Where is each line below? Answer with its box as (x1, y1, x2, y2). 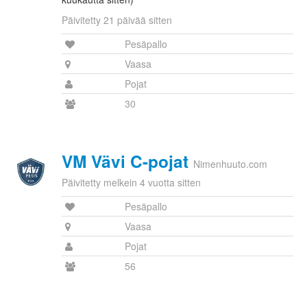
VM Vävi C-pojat (62, 149, 188, 174)
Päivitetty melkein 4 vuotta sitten (62, 175, 201, 190)
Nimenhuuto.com (193, 157, 267, 171)
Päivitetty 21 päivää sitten (62, 13, 172, 27)
